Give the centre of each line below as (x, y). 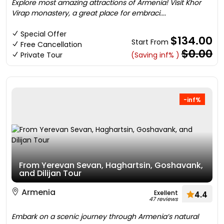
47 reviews (163, 199)
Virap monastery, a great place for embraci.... (89, 13)
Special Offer (43, 34)
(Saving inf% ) (155, 55)
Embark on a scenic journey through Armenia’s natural (105, 216)
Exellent (166, 193)
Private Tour (41, 55)
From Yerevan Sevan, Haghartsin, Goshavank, (111, 165)
